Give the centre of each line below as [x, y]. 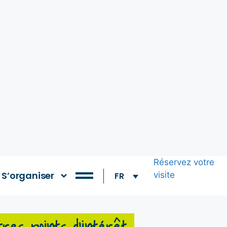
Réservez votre [184, 162]
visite [164, 175]
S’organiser [28, 176]
